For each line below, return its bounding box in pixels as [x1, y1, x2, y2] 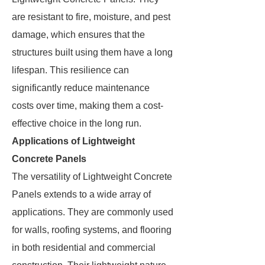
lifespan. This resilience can [12, 65, 129, 75]
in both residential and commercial [12, 243, 156, 253]
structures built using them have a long [12, 47, 173, 57]
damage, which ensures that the [12, 30, 145, 40]
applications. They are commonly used [12, 207, 173, 217]
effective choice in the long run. [12, 118, 141, 128]
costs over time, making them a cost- [12, 101, 163, 111]
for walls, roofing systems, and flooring [12, 225, 172, 235]
